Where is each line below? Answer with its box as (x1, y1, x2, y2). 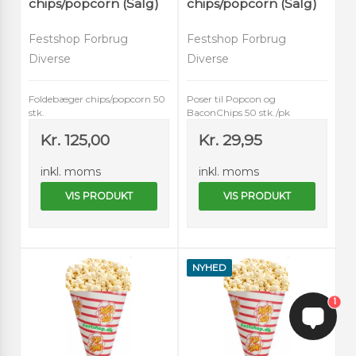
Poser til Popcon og (187, 93, 276, 106)
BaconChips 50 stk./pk (187, 106, 290, 119)
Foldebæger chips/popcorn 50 (29, 93, 165, 106)
